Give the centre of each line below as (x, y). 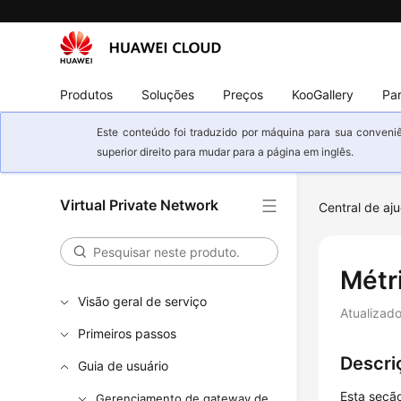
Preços (243, 94)
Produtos (87, 94)
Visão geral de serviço (143, 301)
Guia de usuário (124, 366)
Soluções (168, 94)
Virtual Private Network (140, 205)
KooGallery (323, 94)
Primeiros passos (128, 333)
